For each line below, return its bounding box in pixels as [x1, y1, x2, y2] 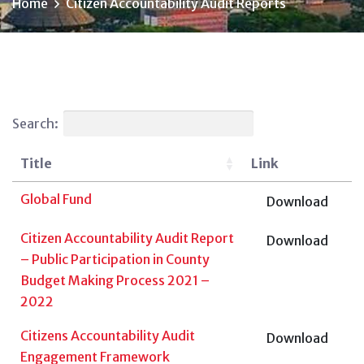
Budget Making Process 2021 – [20, 271, 210, 288]
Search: [12, 115, 58, 132]
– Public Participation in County [20, 250, 210, 267]
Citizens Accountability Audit [20, 327, 195, 344]
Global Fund [20, 190, 92, 207]
